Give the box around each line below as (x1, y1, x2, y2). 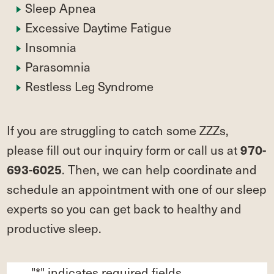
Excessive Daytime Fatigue (25, 18, 172, 37)
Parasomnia (25, 57, 91, 76)
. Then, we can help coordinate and (62, 160, 257, 179)
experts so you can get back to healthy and (7, 199, 242, 218)
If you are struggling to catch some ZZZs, (7, 120, 229, 139)
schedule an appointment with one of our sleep (7, 179, 267, 198)
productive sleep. (7, 218, 102, 237)
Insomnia (25, 37, 77, 56)
